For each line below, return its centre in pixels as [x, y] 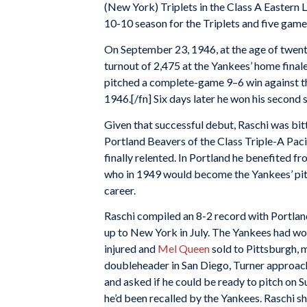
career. [120, 190]
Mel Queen [184, 249]
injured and [131, 249]
